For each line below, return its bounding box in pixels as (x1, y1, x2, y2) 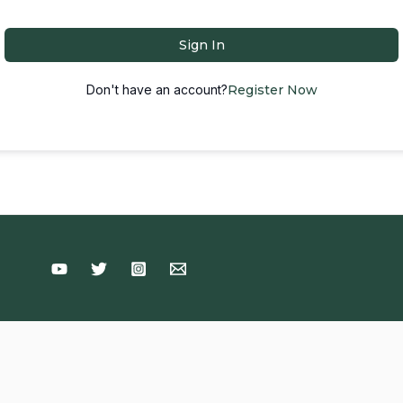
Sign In (178, 37, 225, 53)
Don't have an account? (85, 82, 228, 97)
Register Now (227, 82, 318, 98)
